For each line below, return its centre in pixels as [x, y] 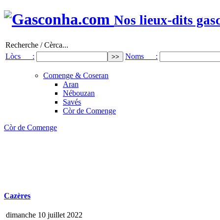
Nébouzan [79, 93]
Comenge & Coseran [76, 75]
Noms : [141, 56]
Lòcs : [20, 56]
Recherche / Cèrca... [37, 45]
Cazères [17, 196]
